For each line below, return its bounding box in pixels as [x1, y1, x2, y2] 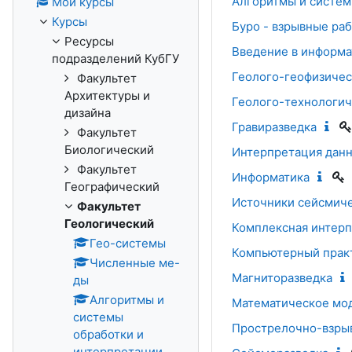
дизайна [64, 105, 111, 120]
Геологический [64, 216, 154, 231]
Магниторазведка [231, 270, 332, 285]
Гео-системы [90, 236, 166, 251]
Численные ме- [90, 255, 180, 270]
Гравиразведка [231, 119, 317, 134]
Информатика [231, 170, 310, 185]
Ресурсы [64, 34, 114, 49]
